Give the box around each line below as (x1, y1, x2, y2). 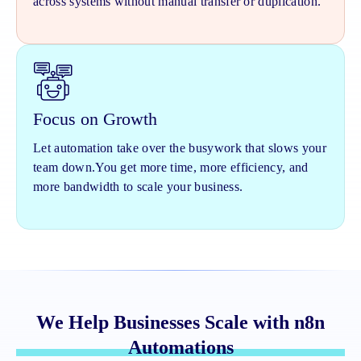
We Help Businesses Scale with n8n (36, 312, 325, 333)
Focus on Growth (33, 109, 157, 129)
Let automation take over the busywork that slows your (33, 141, 326, 155)
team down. (33, 160, 96, 174)
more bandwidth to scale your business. (33, 180, 243, 193)
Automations (127, 337, 234, 358)
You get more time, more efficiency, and (95, 160, 309, 174)
